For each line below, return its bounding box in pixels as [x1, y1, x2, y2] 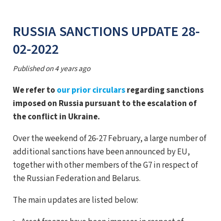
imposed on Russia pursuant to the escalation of [12, 98, 197, 110]
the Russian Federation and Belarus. [12, 173, 141, 184]
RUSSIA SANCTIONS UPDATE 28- [12, 21, 200, 41]
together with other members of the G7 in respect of [12, 159, 198, 171]
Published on [12, 63, 55, 74]
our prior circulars [56, 84, 125, 96]
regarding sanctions [125, 84, 204, 96]
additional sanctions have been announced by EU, [12, 146, 190, 158]
